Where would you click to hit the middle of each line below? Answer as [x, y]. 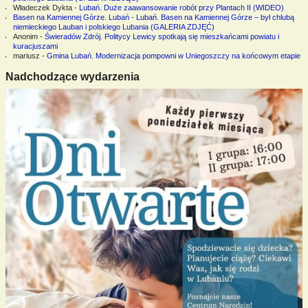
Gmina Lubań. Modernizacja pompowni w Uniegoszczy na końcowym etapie [173, 56]
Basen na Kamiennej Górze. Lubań [71, 17]
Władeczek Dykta [42, 8]
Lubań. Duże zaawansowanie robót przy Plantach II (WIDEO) [181, 8]
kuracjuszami [35, 46]
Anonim [25, 36]
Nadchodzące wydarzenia [73, 77]
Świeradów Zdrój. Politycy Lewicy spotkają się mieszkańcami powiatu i [162, 36]
